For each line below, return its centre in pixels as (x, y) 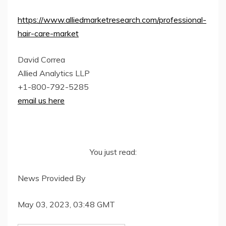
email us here (41, 100)
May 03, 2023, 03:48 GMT (66, 204)
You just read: (113, 152)
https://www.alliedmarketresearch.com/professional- (112, 19)
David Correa (41, 59)
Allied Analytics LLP (54, 73)
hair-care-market (48, 33)
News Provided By (52, 178)
